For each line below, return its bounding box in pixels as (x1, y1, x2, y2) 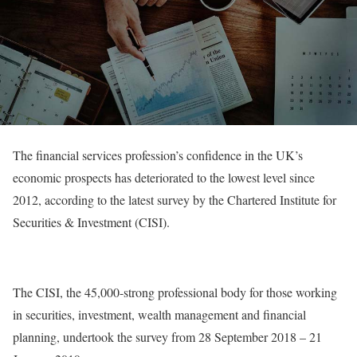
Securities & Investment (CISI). (13, 213, 170, 230)
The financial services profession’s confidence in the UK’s (13, 146, 303, 163)
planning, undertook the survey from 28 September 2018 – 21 (13, 328, 322, 345)
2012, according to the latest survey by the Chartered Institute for (13, 190, 336, 208)
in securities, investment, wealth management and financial (13, 305, 306, 323)
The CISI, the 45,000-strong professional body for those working (13, 283, 337, 300)
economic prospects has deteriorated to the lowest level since (13, 168, 315, 186)
